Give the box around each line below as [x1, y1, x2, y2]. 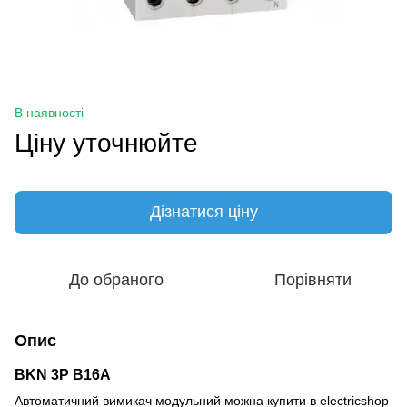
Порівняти [273, 270, 352, 289]
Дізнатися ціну [149, 203, 258, 222]
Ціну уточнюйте [15, 128, 198, 157]
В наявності [15, 104, 84, 120]
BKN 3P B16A [15, 366, 118, 382]
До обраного [69, 270, 164, 289]
